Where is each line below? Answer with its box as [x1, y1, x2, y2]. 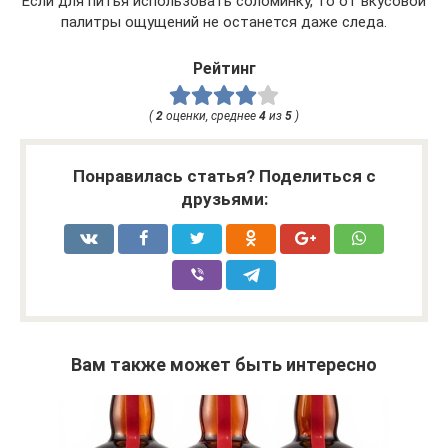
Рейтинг [192, 59, 256, 79]
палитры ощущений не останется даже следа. [61, 13, 387, 32]
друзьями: [180, 189, 268, 210]
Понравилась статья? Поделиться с [72, 166, 376, 187]
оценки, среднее [163, 109, 259, 124]
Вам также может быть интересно [71, 354, 377, 376]
